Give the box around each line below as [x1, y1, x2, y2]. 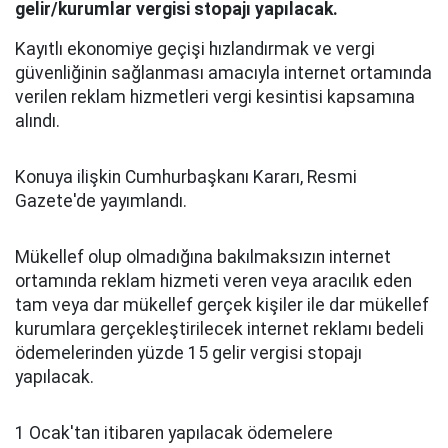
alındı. [15, 111, 60, 131]
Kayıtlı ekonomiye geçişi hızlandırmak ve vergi [15, 39, 375, 59]
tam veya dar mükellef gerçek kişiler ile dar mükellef [15, 295, 429, 315]
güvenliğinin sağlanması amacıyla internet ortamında [15, 63, 432, 83]
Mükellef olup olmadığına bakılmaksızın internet [15, 247, 391, 267]
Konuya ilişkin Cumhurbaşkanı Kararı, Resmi [15, 167, 357, 187]
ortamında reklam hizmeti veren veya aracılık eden [15, 271, 412, 291]
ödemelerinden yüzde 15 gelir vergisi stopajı [15, 343, 362, 363]
